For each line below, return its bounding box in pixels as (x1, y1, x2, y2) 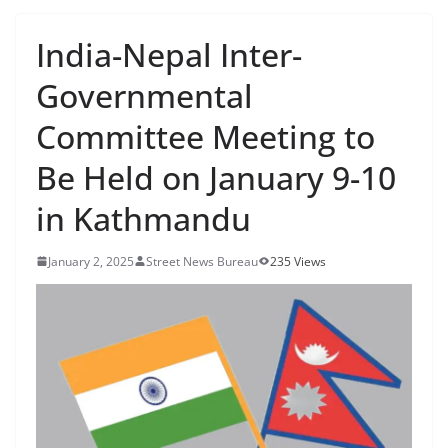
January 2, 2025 (48, 252, 134, 270)
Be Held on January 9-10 (36, 155, 396, 199)
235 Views (270, 252, 326, 270)
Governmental (36, 73, 253, 117)
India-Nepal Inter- (36, 32, 302, 76)
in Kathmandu (36, 196, 251, 240)
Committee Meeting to (36, 114, 375, 158)
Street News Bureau (146, 252, 258, 270)
